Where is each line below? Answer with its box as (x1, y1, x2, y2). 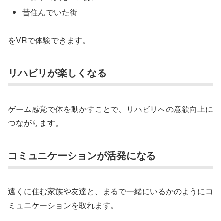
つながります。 (8, 116, 63, 128)
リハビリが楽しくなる (8, 65, 107, 80)
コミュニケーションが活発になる (8, 147, 156, 162)
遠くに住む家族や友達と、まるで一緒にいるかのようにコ (8, 185, 213, 197)
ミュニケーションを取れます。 (8, 199, 118, 211)
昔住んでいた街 (22, 6, 78, 18)
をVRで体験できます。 (8, 34, 90, 46)
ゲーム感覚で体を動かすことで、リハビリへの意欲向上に (8, 103, 213, 114)
